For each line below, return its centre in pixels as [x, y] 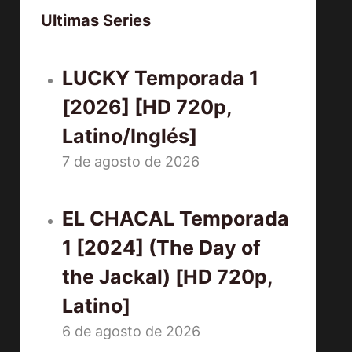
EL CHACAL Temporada [176, 218]
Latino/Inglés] [130, 136]
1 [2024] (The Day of [162, 247]
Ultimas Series [96, 20]
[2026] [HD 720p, [147, 107]
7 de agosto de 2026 [131, 161]
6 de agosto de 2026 [132, 331]
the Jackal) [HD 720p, [168, 277]
